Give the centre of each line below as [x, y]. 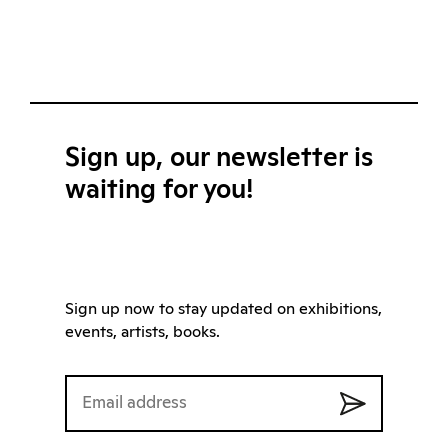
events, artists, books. [142, 332]
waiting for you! [159, 190]
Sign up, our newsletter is [219, 158]
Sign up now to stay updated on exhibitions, [223, 309]
